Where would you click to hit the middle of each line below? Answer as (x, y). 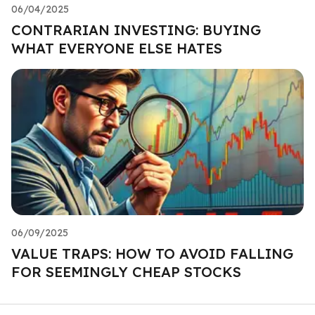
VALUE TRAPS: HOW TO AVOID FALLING (152, 253)
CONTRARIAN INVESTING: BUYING (136, 30)
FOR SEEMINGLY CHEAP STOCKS (126, 271)
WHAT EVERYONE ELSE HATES (117, 48)
